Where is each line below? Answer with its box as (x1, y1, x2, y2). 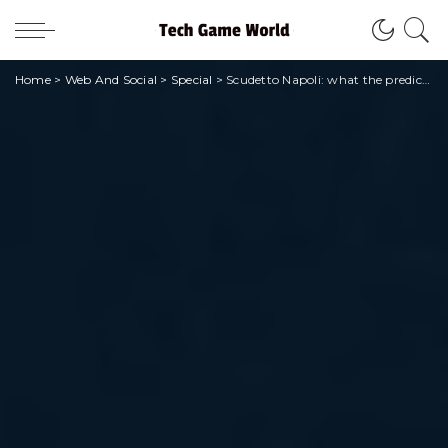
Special (170, 72, 213, 87)
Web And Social (64, 72, 158, 87)
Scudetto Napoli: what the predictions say (226, 72, 422, 87)
